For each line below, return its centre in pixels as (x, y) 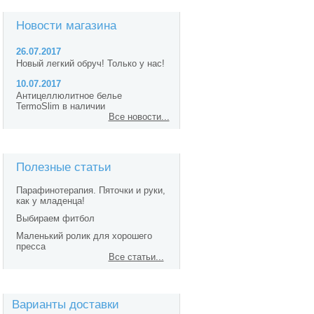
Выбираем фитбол (55, 218)
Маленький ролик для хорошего (84, 236)
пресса (30, 246)
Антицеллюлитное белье (69, 96)
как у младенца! (50, 201)
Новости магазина (66, 26)
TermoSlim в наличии (60, 106)
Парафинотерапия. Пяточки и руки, (90, 190)
